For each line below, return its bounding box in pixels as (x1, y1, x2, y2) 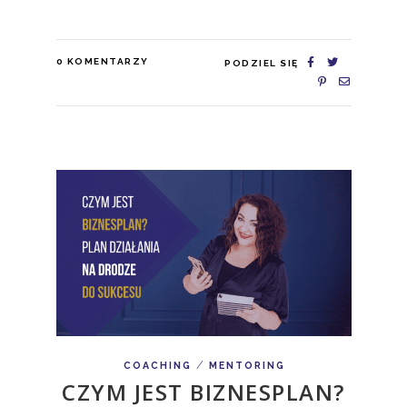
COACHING (123, 359, 192, 371)
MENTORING (209, 359, 286, 371)
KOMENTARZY (66, 55, 149, 66)
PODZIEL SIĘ (224, 57, 299, 68)
